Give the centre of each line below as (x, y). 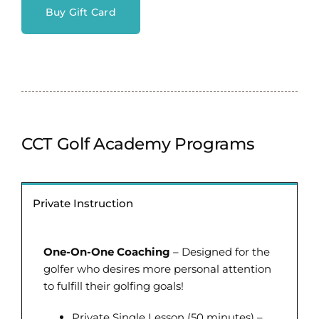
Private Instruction (83, 203)
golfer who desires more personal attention (157, 268)
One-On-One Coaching (106, 251)
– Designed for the (220, 251)
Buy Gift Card (80, 12)
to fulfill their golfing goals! (113, 286)
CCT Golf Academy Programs (138, 143)
